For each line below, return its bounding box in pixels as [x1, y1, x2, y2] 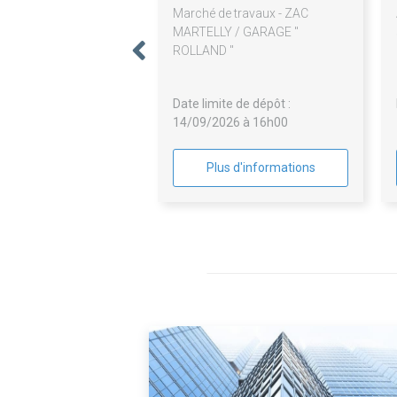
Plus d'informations [206, 160, 315, 175]
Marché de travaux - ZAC [173, 6, 309, 21]
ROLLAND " [173, 43, 235, 58]
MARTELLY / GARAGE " [173, 25, 300, 40]
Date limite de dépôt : [173, 97, 292, 112]
